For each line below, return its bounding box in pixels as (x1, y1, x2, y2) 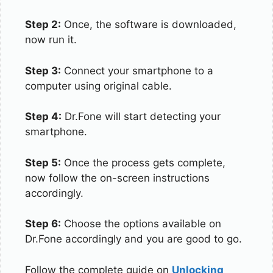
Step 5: (25, 156, 61, 169)
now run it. (25, 34, 77, 46)
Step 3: (25, 64, 61, 77)
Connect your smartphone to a (61, 64, 213, 77)
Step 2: (25, 18, 61, 30)
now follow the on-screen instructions (25, 171, 210, 184)
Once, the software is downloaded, (61, 18, 236, 30)
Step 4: (25, 110, 62, 122)
